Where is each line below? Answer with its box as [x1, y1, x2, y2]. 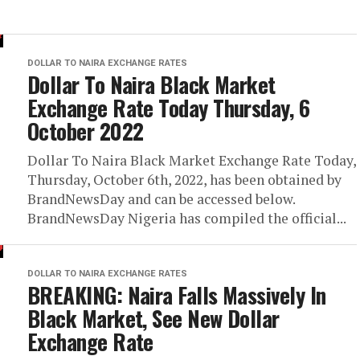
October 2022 [27, 115, 144, 147]
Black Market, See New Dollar [27, 302, 280, 334]
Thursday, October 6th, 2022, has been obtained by [27, 170, 342, 189]
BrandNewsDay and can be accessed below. [27, 190, 295, 208]
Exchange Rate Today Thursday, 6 [27, 92, 310, 124]
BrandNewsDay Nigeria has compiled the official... [27, 209, 346, 227]
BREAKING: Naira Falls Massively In [27, 279, 326, 311]
